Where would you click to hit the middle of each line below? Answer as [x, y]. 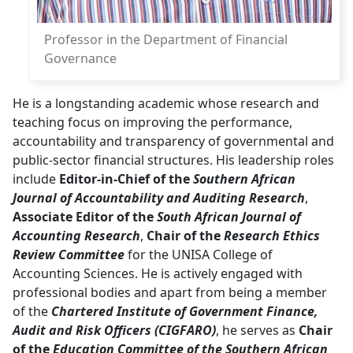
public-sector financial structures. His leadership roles [173, 160]
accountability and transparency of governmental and [173, 141]
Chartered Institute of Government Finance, [185, 312]
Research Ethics [272, 236]
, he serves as [257, 331]
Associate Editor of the [85, 217]
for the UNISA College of [199, 255]
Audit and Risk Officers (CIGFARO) [114, 331]
